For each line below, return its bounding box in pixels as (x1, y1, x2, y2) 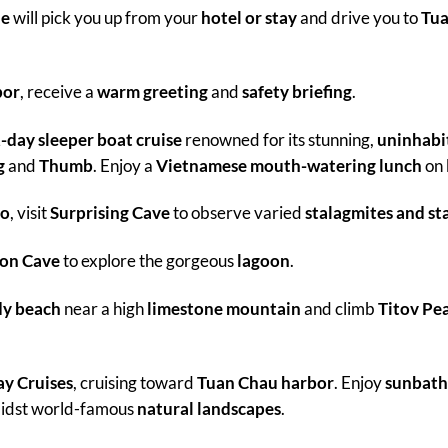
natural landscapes (136, 397, 281, 419)
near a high (60, 298, 147, 320)
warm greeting (96, 80, 208, 102)
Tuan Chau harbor (196, 371, 334, 393)
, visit (9, 202, 50, 224)
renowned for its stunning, (181, 128, 377, 150)
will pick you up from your (9, 6, 201, 28)
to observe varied (169, 202, 305, 224)
